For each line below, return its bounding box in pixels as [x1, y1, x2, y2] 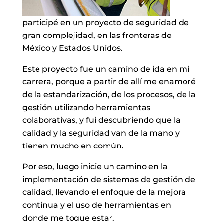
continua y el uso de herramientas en [22, 200, 171, 210]
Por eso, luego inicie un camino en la [22, 161, 168, 171]
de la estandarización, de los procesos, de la [22, 89, 196, 99]
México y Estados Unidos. [22, 43, 123, 53]
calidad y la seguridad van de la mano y [22, 128, 180, 138]
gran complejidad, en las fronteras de [22, 30, 172, 40]
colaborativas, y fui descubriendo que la [22, 115, 181, 125]
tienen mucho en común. [22, 141, 124, 150]
